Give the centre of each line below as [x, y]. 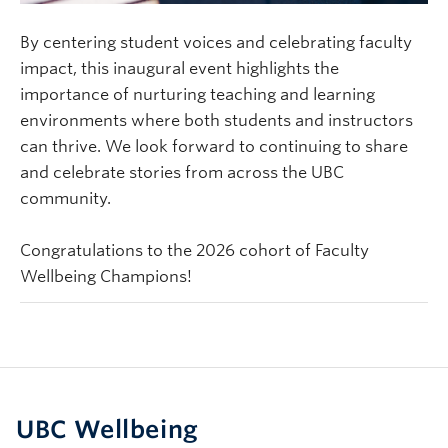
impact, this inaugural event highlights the [179, 69]
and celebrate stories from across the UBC [182, 173]
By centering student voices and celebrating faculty [216, 43]
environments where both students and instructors [216, 121]
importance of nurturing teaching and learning [197, 95]
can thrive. [60, 147]
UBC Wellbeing [107, 429]
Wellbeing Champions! [106, 277]
